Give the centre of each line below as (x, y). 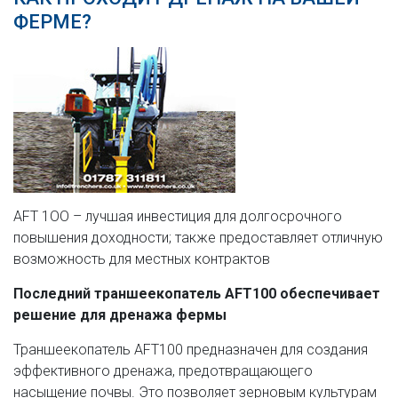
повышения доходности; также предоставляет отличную (198, 237)
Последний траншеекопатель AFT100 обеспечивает (197, 293)
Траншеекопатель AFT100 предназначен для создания (191, 349)
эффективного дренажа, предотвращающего (163, 370)
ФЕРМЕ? (52, 21)
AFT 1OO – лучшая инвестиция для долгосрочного (178, 216)
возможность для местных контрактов (142, 259)
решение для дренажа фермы (120, 314)
